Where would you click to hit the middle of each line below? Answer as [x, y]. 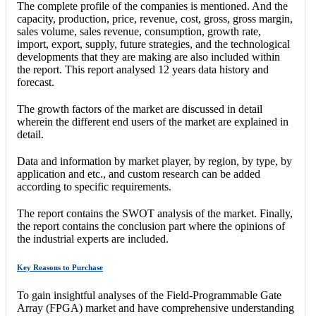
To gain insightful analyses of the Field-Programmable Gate [149, 296]
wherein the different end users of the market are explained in [153, 122]
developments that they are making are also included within [148, 57]
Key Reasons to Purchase [60, 268]
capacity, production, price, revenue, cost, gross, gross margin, [155, 19]
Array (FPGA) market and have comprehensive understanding [156, 308]
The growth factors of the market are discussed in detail [140, 109]
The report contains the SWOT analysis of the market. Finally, [155, 214]
